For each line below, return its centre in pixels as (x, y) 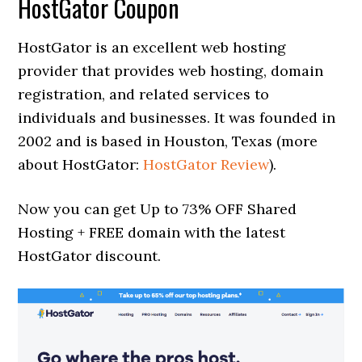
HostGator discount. (90, 255)
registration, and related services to (144, 94)
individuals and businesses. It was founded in (177, 117)
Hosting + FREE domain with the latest (152, 232)
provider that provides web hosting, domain (171, 70)
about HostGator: (81, 164)
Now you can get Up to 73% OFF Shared (158, 208)
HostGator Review (206, 164)
